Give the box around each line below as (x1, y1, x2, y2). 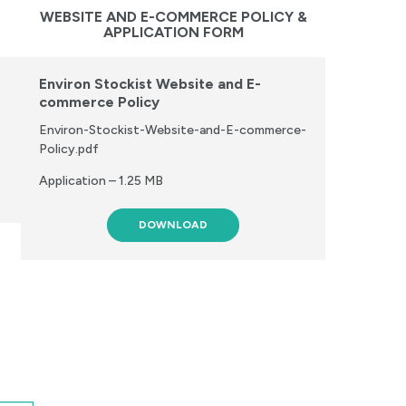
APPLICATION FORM (102, 23, 244, 41)
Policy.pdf (38, 141, 99, 158)
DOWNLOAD (139, 218, 208, 232)
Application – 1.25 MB (38, 173, 163, 189)
